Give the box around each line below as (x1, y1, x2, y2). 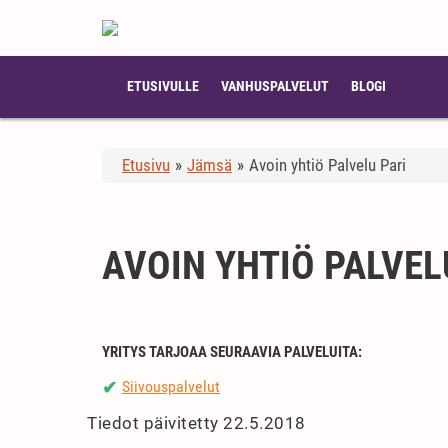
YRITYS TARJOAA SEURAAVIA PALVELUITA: (102, 343, 362, 361)
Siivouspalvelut (122, 377, 220, 396)
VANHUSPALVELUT (221, 78, 329, 94)
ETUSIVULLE (127, 78, 199, 94)
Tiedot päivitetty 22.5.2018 (87, 413, 306, 434)
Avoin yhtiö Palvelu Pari (249, 155, 406, 175)
